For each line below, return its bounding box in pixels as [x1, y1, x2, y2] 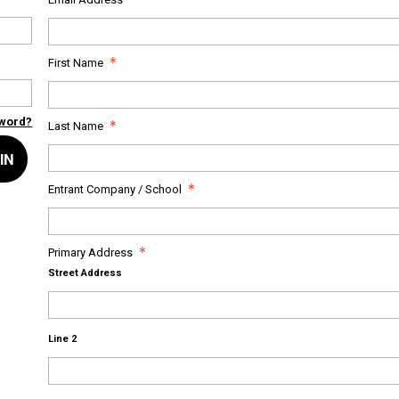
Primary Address [48, 245, 134, 259]
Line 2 [48, 332, 77, 345]
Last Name [48, 118, 104, 133]
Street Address [48, 266, 123, 279]
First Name [48, 55, 104, 69]
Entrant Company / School [48, 182, 183, 196]
